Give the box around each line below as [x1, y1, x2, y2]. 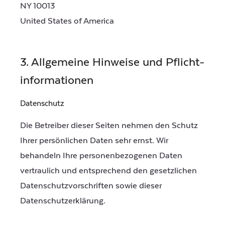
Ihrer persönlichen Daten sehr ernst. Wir [20, 135, 168, 146]
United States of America [20, 16, 114, 27]
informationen [20, 73, 93, 87]
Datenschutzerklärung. [20, 195, 105, 206]
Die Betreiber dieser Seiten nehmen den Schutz [20, 120, 198, 131]
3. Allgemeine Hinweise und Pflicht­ [20, 55, 204, 69]
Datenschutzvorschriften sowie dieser [20, 180, 162, 191]
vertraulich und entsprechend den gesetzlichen [20, 165, 197, 176]
